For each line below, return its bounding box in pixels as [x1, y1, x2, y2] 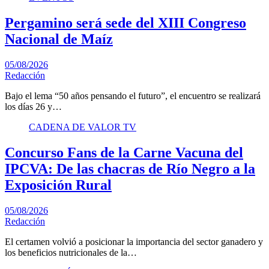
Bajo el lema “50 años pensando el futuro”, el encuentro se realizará [5, 90, 261, 101]
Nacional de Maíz [5, 31, 113, 47]
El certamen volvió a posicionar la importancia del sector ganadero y [5, 236, 263, 247]
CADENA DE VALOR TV [29, 121, 136, 132]
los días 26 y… [5, 101, 62, 112]
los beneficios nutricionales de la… [5, 247, 137, 258]
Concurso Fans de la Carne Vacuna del [5, 144, 243, 160]
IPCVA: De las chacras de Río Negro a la [5, 160, 255, 177]
